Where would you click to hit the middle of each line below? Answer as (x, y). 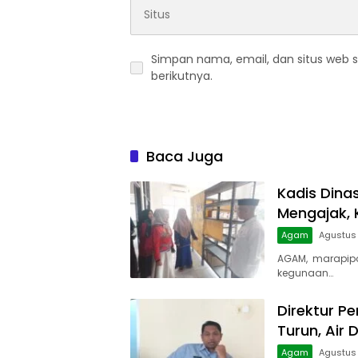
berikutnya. (182, 76)
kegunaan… (305, 273)
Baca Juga (185, 157)
